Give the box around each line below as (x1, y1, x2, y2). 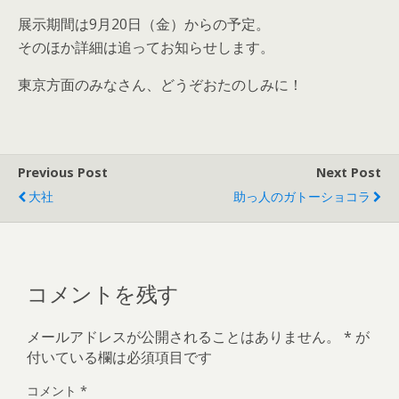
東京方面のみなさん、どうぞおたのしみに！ (18, 75, 303, 94)
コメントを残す (27, 275, 179, 308)
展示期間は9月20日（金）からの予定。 (18, 14, 270, 34)
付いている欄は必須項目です (27, 346, 212, 367)
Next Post (316, 164, 381, 181)
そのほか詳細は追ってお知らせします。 (18, 37, 274, 57)
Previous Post (18, 164, 108, 181)
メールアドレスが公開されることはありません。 (27, 326, 340, 346)
